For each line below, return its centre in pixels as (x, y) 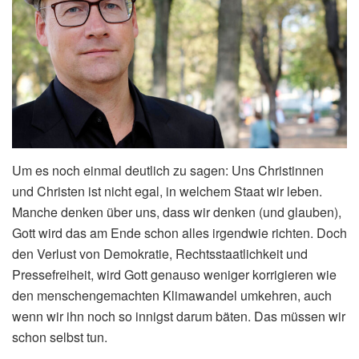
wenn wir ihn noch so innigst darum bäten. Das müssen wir (179, 316)
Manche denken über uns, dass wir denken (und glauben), (177, 212)
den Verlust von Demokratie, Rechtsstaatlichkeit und (160, 253)
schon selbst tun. (60, 337)
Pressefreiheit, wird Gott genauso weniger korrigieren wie (174, 274)
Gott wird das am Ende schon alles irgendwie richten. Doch (179, 232)
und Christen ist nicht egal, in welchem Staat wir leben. (167, 191)
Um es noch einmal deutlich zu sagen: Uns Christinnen (168, 170)
